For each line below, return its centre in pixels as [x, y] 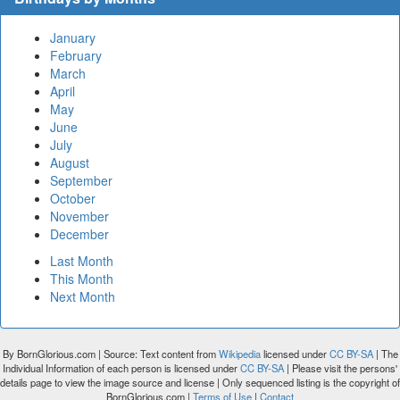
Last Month [82, 261]
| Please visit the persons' [341, 368]
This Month [82, 279]
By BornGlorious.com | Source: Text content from [110, 354]
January [73, 38]
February [76, 56]
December [79, 234]
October [73, 199]
